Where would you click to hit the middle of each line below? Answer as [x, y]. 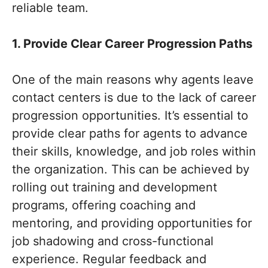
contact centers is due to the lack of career [134, 98]
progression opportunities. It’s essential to [130, 115]
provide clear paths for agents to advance [130, 133]
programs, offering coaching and [104, 205]
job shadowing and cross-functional [113, 241]
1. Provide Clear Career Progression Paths [132, 44]
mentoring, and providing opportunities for [132, 223]
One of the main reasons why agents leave [133, 80]
